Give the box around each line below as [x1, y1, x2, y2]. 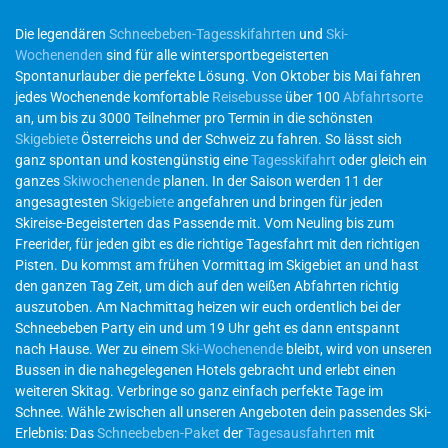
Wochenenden [15, 47, 103, 64]
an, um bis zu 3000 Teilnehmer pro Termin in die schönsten [15, 110, 373, 127]
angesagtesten [15, 194, 111, 211]
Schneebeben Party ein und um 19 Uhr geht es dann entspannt [15, 320, 400, 337]
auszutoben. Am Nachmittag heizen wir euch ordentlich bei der [15, 299, 401, 316]
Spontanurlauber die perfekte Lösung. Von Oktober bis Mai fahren [15, 68, 421, 85]
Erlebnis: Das [15, 425, 97, 442]
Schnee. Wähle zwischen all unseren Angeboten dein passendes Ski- [15, 404, 431, 421]
